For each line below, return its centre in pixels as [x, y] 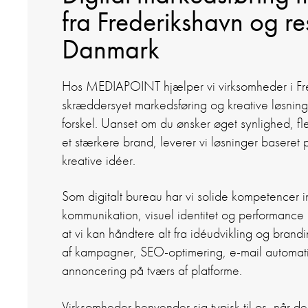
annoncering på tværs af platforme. [152, 271]
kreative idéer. [99, 161]
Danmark [111, 49]
